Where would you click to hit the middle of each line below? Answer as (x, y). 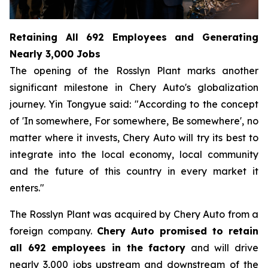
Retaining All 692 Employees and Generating (134, 37)
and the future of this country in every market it (134, 171)
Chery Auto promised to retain (178, 231)
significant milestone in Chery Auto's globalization (134, 88)
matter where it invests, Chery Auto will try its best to (134, 138)
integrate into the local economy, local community (134, 155)
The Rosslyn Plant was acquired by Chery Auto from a (134, 214)
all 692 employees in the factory (98, 248)
